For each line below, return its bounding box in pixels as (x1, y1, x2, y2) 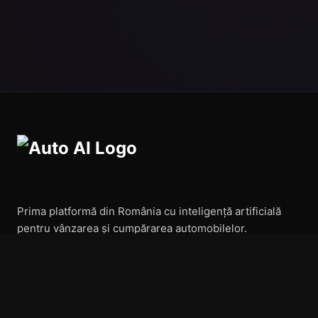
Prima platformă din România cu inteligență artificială (17, 204, 281, 218)
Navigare (17, 293, 65, 307)
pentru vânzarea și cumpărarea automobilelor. (17, 221, 247, 235)
